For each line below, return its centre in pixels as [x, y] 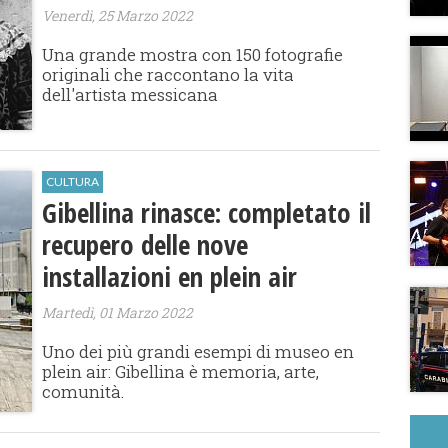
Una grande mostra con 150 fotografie [193, 55]
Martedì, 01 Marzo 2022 [118, 313]
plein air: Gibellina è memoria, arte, [181, 372]
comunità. [83, 392]
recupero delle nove [145, 245]
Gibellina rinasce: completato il [207, 213]
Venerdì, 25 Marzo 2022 [118, 16]
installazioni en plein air [170, 277]
